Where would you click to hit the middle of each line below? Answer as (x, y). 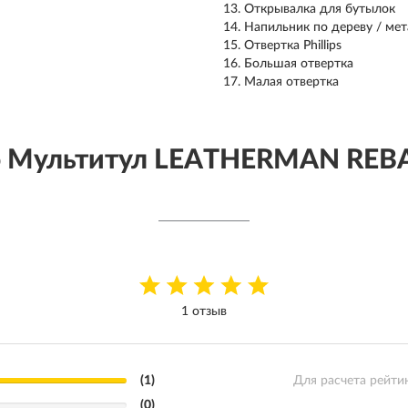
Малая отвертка (291, 82)
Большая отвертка (299, 64)
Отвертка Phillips (293, 46)
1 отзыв (204, 311)
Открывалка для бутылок (320, 9)
